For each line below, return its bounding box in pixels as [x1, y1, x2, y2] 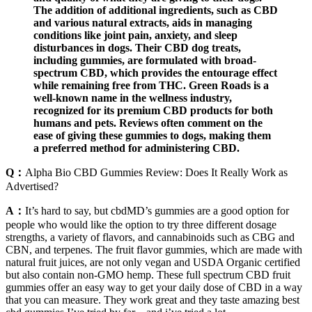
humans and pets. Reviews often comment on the [33, 117, 263, 130]
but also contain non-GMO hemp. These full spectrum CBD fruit [6, 269, 290, 281]
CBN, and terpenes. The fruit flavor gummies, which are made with [6, 244, 302, 256]
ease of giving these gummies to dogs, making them [33, 130, 271, 142]
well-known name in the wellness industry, [33, 92, 232, 104]
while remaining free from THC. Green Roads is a [33, 79, 269, 92]
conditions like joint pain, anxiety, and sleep [33, 29, 237, 42]
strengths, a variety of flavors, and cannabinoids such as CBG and [6, 231, 295, 244]
